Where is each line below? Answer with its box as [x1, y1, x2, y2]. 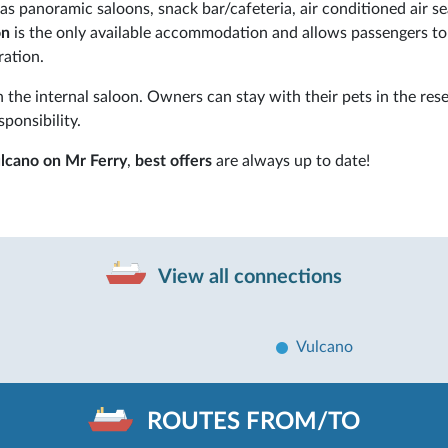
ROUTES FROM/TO [147, 410, 360, 435]
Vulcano [296, 338, 353, 355]
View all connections [154, 266, 342, 287]
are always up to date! [212, 152, 370, 169]
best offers [131, 152, 212, 169]
